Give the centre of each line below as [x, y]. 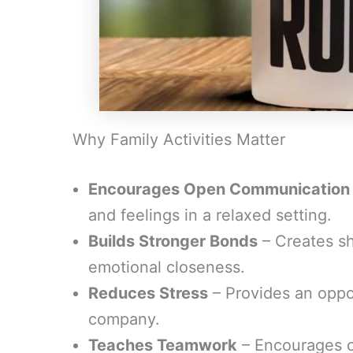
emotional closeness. [167, 267]
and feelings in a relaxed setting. [210, 215]
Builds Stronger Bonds [173, 241]
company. [124, 319]
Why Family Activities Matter [179, 139]
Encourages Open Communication [219, 189]
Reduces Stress [148, 293]
